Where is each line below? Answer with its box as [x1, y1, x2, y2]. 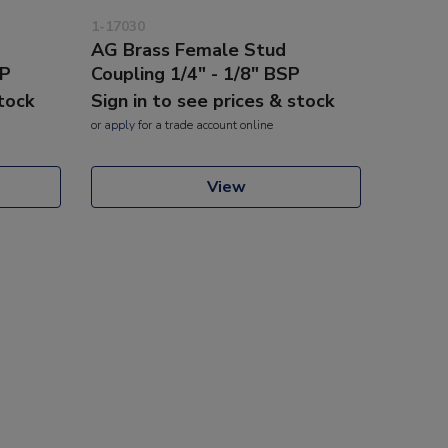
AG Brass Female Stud [91, 37, 286, 62]
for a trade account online [135, 116, 273, 133]
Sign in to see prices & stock [91, 88, 334, 113]
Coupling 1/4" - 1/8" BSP [91, 61, 300, 86]
